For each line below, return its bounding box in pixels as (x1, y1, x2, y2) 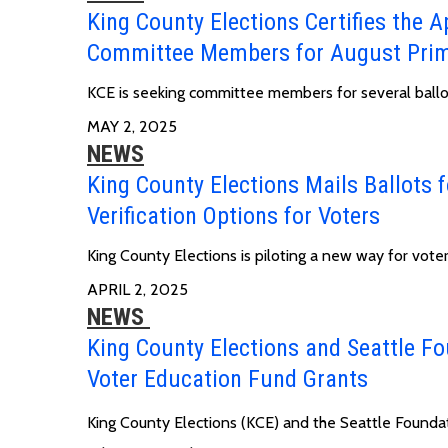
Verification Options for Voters (87, 201, 380, 230)
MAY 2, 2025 (87, 116, 177, 136)
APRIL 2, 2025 (87, 279, 188, 299)
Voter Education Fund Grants (87, 364, 368, 393)
